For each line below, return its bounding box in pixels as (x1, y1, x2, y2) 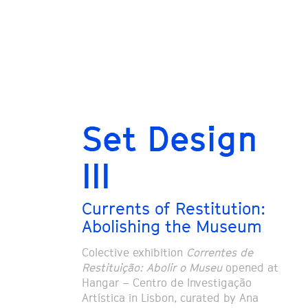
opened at (221, 261, 278, 275)
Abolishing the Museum (81, 217, 262, 236)
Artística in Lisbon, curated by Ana (81, 291, 258, 305)
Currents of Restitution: (81, 199, 265, 219)
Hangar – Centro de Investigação (81, 276, 252, 290)
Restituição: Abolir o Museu (81, 261, 222, 275)
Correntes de (186, 246, 253, 260)
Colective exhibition (81, 246, 186, 260)
